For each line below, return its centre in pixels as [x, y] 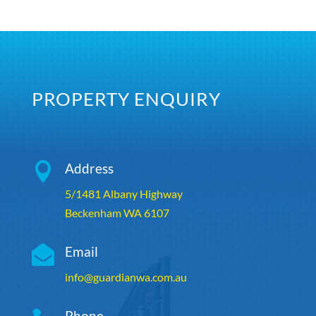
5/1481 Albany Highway [123, 193]
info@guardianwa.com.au [126, 276]
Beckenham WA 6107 [117, 212]
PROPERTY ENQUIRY [126, 98]
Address [89, 168]
